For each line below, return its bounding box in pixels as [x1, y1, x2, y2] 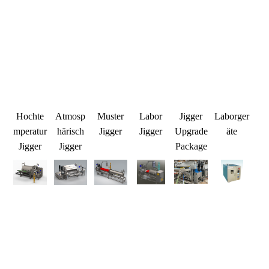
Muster [97, 110, 124, 121]
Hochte [16, 110, 44, 121]
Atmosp [55, 110, 86, 121]
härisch [56, 125, 84, 136]
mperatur [13, 125, 47, 136]
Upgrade [174, 125, 208, 136]
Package [175, 141, 207, 151]
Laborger [214, 110, 250, 121]
